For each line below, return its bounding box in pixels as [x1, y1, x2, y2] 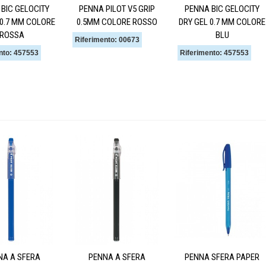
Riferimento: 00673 [75, 36, 140, 45]
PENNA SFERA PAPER [185, 252, 259, 263]
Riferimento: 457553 [180, 49, 249, 58]
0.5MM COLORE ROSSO [77, 17, 157, 28]
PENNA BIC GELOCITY [185, 4, 259, 15]
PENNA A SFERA [88, 252, 145, 263]
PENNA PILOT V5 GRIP [79, 4, 155, 15]
